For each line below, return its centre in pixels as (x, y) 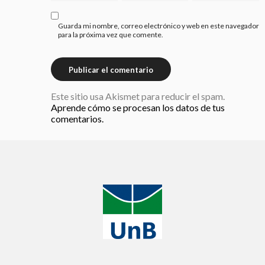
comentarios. (77, 119)
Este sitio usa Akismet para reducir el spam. (138, 96)
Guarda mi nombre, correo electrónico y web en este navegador (159, 26)
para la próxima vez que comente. (111, 35)
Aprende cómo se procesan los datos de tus (138, 108)
